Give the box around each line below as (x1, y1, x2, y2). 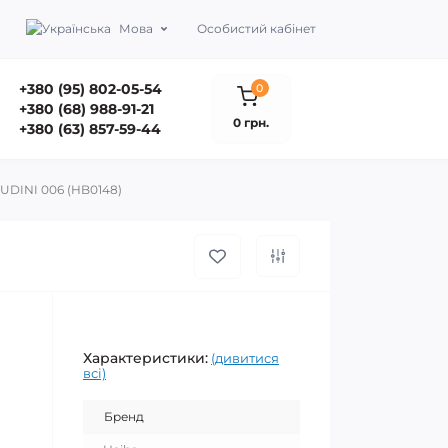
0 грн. (233, 114, 269, 130)
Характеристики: (83, 349, 208, 367)
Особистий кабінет (197, 21, 316, 36)
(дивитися (211, 350, 279, 366)
